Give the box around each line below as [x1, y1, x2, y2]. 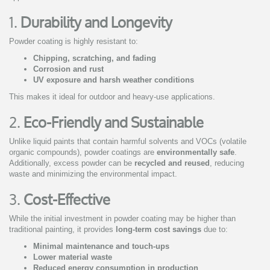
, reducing [210, 159, 244, 168]
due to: [201, 225, 228, 234]
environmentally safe [157, 148, 234, 157]
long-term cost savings [116, 225, 201, 234]
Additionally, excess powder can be [9, 159, 134, 168]
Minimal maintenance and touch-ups [33, 242, 169, 251]
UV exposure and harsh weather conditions [33, 75, 194, 85]
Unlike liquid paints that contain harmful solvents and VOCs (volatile [9, 137, 246, 146]
